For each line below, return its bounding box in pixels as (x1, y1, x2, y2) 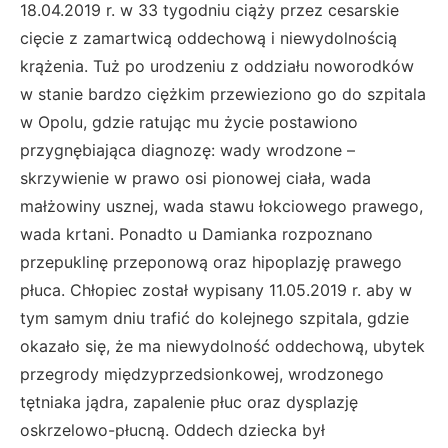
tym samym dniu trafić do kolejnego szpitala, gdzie (20, 307, 409, 328)
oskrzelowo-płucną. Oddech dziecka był (20, 419, 325, 440)
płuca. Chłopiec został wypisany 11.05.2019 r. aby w (20, 279, 412, 300)
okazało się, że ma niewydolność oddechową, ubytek (20, 335, 425, 356)
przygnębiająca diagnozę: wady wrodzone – (20, 139, 355, 160)
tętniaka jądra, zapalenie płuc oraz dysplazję (20, 391, 358, 412)
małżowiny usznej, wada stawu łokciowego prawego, (20, 195, 423, 216)
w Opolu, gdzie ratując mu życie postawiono (20, 111, 358, 132)
